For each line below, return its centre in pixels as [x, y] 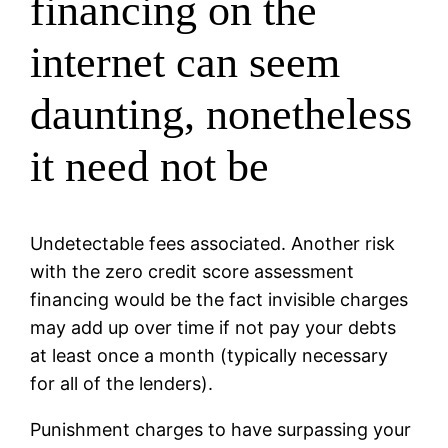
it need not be [150, 167]
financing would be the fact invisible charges [219, 299]
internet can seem [185, 63]
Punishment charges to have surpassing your [221, 429]
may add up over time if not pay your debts [213, 327]
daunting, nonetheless [221, 115]
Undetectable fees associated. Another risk [213, 243]
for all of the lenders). [122, 383]
